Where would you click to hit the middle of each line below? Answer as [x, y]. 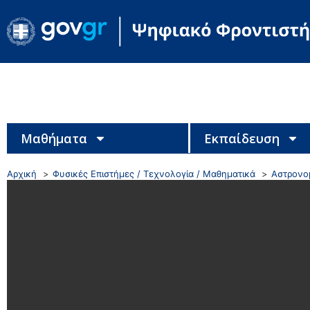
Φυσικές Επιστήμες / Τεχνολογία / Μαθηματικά [154, 173]
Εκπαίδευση [241, 138]
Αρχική [22, 173]
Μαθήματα [54, 138]
